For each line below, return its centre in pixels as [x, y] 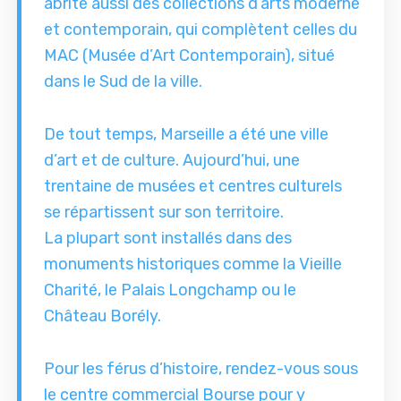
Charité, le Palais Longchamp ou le [171, 290]
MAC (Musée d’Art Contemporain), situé [190, 56]
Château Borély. [103, 316]
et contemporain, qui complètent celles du [201, 30]
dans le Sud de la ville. [124, 82]
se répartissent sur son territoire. [164, 213]
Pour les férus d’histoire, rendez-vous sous [201, 369]
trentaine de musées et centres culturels [193, 187]
